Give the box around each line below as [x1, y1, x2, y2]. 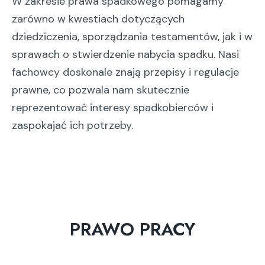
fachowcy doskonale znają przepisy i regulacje [12, 65, 239, 79]
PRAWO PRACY [70, 216, 195, 242]
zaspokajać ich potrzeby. [12, 118, 133, 132]
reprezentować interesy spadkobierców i [12, 101, 214, 115]
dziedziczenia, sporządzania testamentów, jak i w [12, 30, 253, 44]
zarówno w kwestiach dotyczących [12, 12, 185, 26]
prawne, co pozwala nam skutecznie [12, 83, 189, 97]
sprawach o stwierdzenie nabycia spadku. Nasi [12, 47, 239, 62]
